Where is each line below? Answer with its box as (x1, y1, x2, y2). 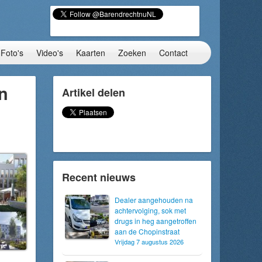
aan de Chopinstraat (115, 226, 180, 236)
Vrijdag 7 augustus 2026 (115, 237, 184, 246)
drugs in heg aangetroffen (115, 216, 196, 226)
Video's (36, 47, 63, 58)
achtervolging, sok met (115, 205, 186, 215)
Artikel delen (62, 85, 125, 100)
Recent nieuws (62, 170, 136, 185)
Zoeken (118, 47, 146, 58)
